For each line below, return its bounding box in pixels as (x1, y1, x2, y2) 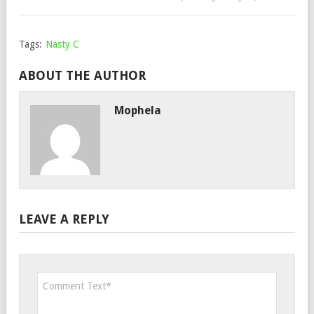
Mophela (114, 104, 161, 117)
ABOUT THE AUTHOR (19, 68, 146, 83)
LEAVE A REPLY (19, 212, 109, 226)
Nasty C (46, 39, 79, 50)
